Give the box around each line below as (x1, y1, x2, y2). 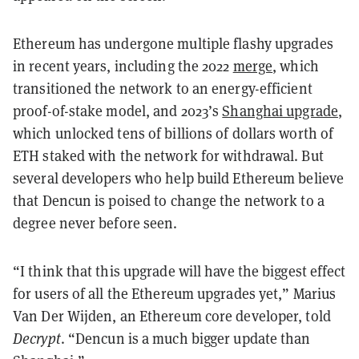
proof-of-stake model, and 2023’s (13, 101, 223, 120)
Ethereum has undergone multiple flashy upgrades (13, 34, 333, 53)
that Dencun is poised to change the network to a (13, 191, 325, 210)
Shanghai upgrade (222, 101, 338, 120)
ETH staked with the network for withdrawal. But (13, 146, 324, 165)
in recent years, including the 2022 (13, 56, 233, 75)
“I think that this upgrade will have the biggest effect (13, 261, 346, 280)
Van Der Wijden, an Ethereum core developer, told (13, 306, 331, 325)
